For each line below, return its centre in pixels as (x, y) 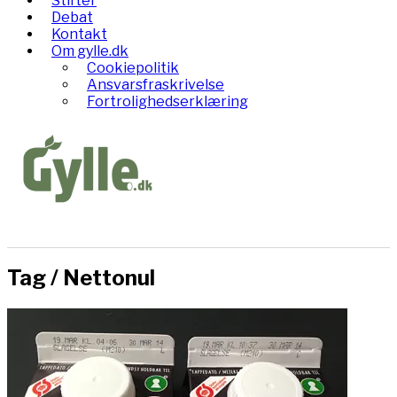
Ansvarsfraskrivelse (156, 85)
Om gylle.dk (90, 51)
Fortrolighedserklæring (167, 101)
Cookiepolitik (133, 68)
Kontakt (79, 34)
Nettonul (109, 277)
